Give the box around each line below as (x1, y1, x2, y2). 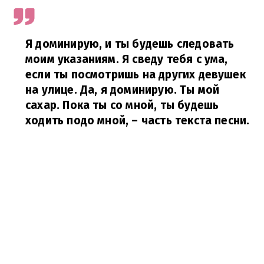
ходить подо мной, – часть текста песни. (25, 114, 250, 128)
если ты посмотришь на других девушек (25, 68, 246, 82)
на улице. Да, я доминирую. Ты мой (25, 83, 220, 97)
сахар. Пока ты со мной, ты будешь (25, 98, 219, 113)
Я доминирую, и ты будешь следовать (25, 37, 235, 51)
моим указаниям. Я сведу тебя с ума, (25, 52, 228, 67)
